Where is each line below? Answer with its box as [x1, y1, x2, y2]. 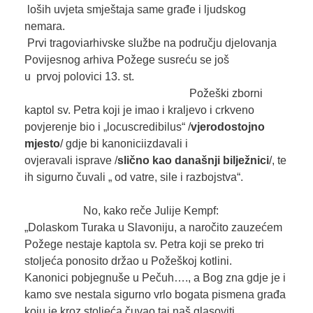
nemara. [24, 20, 224, 33]
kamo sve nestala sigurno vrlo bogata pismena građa [24, 289, 286, 301]
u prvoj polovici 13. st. [24, 71, 285, 83]
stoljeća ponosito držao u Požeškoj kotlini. [24, 255, 232, 268]
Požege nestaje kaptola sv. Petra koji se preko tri [24, 238, 264, 251]
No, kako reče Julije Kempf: [24, 205, 219, 217]
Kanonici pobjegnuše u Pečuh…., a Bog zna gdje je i [24, 272, 286, 284]
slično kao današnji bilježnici [117, 154, 269, 167]
